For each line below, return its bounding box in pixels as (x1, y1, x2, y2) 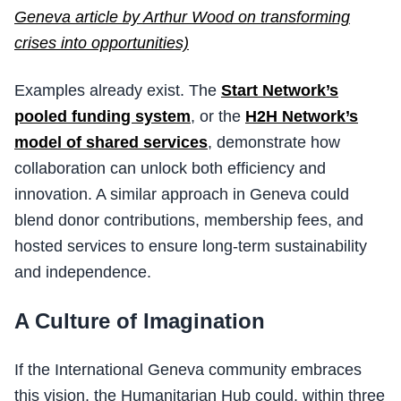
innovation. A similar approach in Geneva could (14, 185, 349, 204)
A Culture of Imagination (14, 309, 265, 334)
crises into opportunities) (14, 34, 189, 53)
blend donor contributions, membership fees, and (14, 211, 363, 230)
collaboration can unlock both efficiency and (14, 159, 326, 178)
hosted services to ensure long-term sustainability (14, 237, 367, 256)
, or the (191, 107, 245, 126)
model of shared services (14, 133, 208, 152)
